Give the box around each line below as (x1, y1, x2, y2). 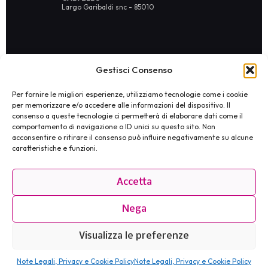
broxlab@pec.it (107, 100, 152, 109)
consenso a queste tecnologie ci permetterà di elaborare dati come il (12, 111, 243, 120)
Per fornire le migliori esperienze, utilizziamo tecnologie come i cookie (12, 90, 248, 99)
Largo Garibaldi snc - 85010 (62, 2, 154, 11)
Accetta (116, 176, 152, 187)
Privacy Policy (155, 100, 197, 109)
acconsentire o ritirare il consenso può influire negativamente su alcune (12, 133, 253, 142)
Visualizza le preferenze (79, 230, 189, 241)
